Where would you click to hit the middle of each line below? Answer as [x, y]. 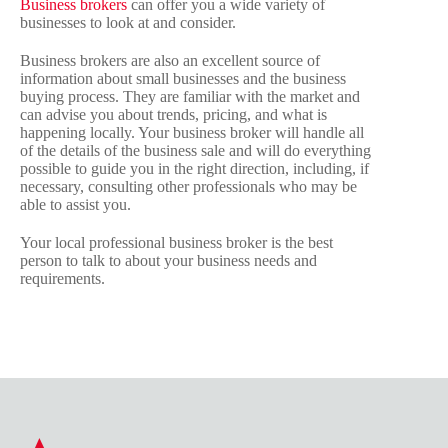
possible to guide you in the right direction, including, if [194, 169]
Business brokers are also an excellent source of [170, 61]
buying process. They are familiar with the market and [190, 97]
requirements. [62, 279]
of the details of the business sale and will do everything [195, 151]
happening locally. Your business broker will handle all [192, 133]
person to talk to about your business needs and [168, 261]
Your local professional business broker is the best [176, 243]
